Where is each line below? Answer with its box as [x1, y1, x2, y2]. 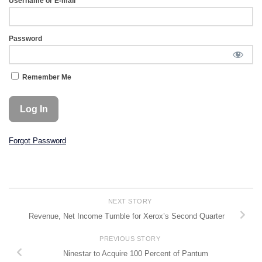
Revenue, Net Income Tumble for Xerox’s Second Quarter [28, 212, 225, 221]
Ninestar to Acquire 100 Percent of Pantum [63, 249, 208, 258]
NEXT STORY [108, 197, 154, 205]
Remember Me [20, 73, 71, 81]
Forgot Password [9, 136, 66, 146]
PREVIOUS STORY [99, 235, 163, 243]
